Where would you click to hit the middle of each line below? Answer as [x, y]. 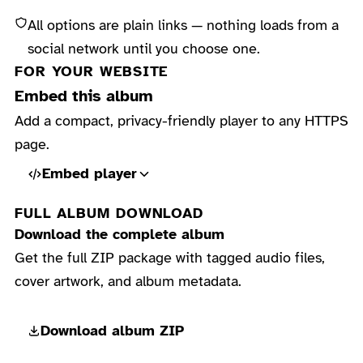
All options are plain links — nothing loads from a [183, 25]
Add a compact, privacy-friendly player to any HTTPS [181, 120]
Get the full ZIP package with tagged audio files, [169, 257]
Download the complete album [119, 234]
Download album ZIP [112, 330]
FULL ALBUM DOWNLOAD [109, 213]
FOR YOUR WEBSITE [91, 71]
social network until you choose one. [143, 48]
